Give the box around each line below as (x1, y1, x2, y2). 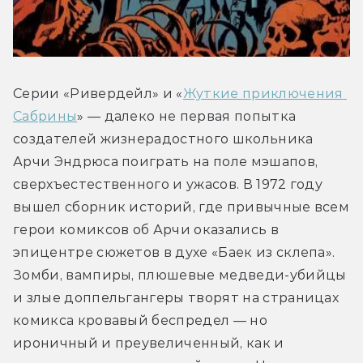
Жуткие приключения (182, 86, 344, 102)
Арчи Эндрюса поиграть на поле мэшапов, (13, 154, 318, 170)
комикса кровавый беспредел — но (13, 313, 267, 329)
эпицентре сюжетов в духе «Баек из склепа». (13, 245, 335, 261)
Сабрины (13, 109, 78, 125)
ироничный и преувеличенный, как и (13, 335, 284, 352)
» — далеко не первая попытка (77, 109, 297, 125)
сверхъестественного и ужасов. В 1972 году (13, 177, 323, 193)
